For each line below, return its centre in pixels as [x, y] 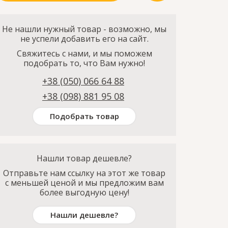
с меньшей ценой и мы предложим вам [84, 183]
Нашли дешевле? [84, 215]
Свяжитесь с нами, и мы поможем [84, 53]
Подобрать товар [84, 116]
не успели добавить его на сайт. [84, 39]
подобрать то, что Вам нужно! [84, 63]
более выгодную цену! [84, 192]
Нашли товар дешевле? [84, 158]
